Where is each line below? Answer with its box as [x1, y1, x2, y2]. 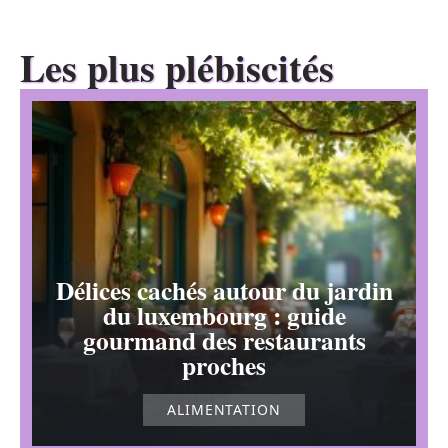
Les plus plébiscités [20, 39, 334, 95]
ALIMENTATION [166, 400, 282, 420]
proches [182, 346, 266, 385]
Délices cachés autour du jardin [55, 271, 393, 310]
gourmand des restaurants [82, 321, 366, 360]
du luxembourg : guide [102, 296, 346, 335]
